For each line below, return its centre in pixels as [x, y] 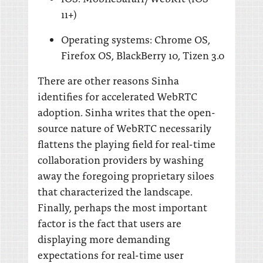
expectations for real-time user [111, 254]
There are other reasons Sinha [108, 80]
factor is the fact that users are [109, 223]
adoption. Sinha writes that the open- [127, 112]
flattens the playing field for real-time [127, 144]
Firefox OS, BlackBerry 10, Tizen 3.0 [143, 55]
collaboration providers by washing [121, 159]
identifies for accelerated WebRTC [117, 96]
